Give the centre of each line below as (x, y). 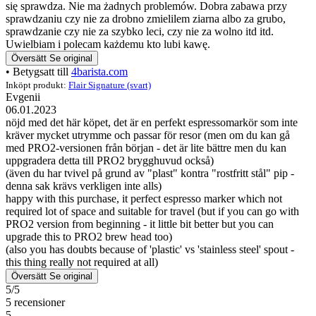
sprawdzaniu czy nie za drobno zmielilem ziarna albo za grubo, (146, 18)
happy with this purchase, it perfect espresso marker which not (144, 198)
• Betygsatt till (38, 71)
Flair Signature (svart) (110, 85)
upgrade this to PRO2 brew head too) (89, 236)
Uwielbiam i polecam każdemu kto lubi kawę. (108, 44)
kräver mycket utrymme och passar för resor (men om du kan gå (148, 135)
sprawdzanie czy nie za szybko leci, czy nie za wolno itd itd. (140, 31)
